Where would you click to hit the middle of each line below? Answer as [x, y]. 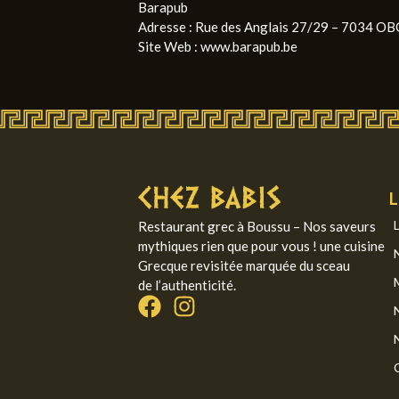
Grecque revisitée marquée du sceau [244, 265]
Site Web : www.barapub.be [217, 46]
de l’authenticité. [187, 285]
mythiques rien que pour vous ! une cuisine [261, 245]
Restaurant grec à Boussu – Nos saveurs [256, 226]
